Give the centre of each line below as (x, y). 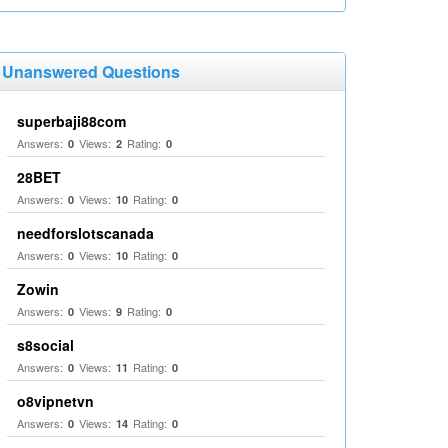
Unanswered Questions (91, 71)
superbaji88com (71, 121)
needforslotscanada (85, 233)
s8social (45, 345)
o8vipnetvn (55, 401)
